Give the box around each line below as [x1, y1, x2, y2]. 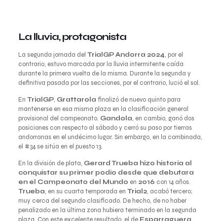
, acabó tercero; [147, 187, 192, 196]
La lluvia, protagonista [18, 31, 126, 43]
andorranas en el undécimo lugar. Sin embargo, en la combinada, [18, 133, 202, 142]
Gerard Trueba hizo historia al [83, 159, 192, 168]
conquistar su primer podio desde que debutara [18, 169, 194, 177]
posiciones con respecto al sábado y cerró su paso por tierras [18, 124, 192, 132]
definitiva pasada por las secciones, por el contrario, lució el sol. [18, 79, 200, 87]
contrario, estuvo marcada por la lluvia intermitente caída [18, 60, 184, 69]
